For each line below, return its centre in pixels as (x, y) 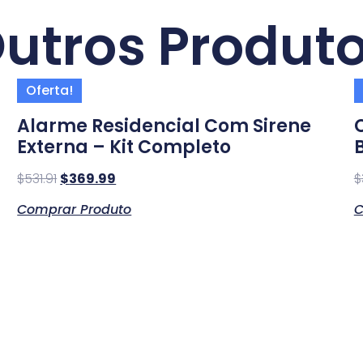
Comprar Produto (75, 209)
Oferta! (50, 90)
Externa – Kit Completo (124, 147)
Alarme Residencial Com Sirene (164, 126)
